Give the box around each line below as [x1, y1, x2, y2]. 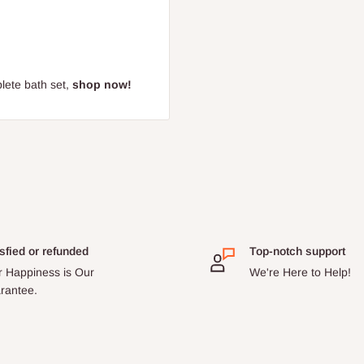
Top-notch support [249, 244, 345, 258]
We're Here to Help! [249, 265, 351, 279]
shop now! [72, 77, 132, 91]
